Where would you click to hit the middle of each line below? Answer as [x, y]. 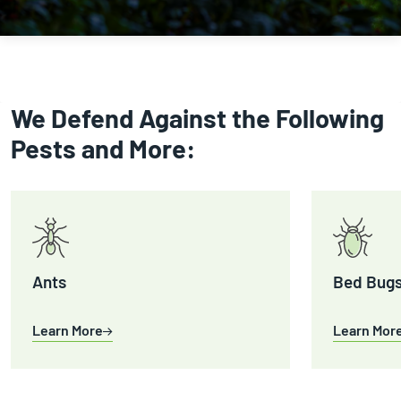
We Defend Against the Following [197, 117]
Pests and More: [103, 148]
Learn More [68, 329]
